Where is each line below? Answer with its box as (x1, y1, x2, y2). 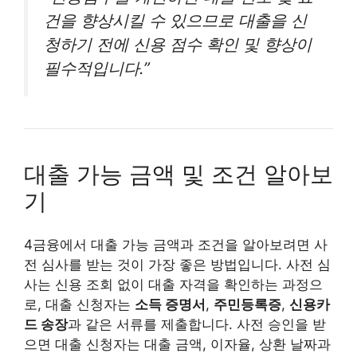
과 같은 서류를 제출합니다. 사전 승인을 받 (68, 316, 326, 333)
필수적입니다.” (44, 57, 150, 78)
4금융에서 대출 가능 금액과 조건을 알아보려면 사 (24, 237, 328, 253)
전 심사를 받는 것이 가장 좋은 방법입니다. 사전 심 (24, 257, 331, 273)
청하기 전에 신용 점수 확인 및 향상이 (44, 33, 312, 54)
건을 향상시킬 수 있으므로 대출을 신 (44, 10, 307, 30)
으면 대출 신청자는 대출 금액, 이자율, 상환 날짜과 (24, 336, 331, 353)
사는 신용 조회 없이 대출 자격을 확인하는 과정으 (24, 277, 323, 293)
